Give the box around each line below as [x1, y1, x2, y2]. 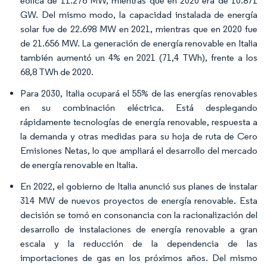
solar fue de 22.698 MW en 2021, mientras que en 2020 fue [20, 23, 257, 35]
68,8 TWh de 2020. [20, 66, 94, 77]
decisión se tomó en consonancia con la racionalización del [20, 209, 257, 221]
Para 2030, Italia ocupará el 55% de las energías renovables [20, 87, 257, 99]
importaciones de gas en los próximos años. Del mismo [20, 252, 257, 263]
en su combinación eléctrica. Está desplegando [20, 101, 257, 113]
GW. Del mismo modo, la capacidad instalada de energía [20, 8, 257, 20]
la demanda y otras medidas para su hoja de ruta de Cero [20, 130, 257, 142]
